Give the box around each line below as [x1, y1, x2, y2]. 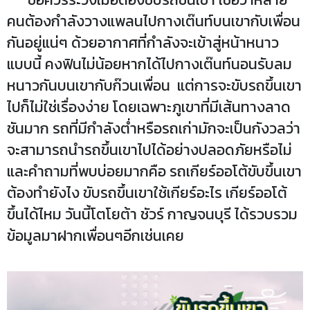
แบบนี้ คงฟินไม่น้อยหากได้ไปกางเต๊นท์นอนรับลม [7, 53, 292, 75]
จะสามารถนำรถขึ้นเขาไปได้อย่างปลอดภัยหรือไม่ [7, 139, 292, 161]
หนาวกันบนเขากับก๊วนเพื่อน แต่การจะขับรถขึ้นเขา [7, 75, 302, 96]
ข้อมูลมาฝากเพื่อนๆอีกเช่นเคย [7, 225, 184, 246]
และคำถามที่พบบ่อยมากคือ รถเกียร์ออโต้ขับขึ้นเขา [7, 161, 302, 182]
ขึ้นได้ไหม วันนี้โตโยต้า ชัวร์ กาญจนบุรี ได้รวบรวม [7, 203, 298, 225]
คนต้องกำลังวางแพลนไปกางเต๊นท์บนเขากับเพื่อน [7, 10, 300, 32]
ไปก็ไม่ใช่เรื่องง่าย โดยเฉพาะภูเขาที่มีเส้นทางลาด [7, 96, 291, 118]
